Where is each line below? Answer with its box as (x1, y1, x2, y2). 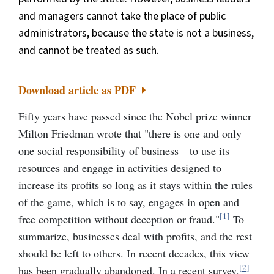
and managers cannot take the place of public (18, 8, 226, 24)
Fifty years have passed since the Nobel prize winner (18, 108, 251, 124)
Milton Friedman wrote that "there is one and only (18, 125, 242, 141)
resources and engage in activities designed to (18, 160, 221, 175)
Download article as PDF (18, 81, 139, 98)
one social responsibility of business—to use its (18, 143, 229, 158)
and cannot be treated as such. (18, 42, 159, 58)
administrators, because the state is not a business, (18, 25, 254, 41)
